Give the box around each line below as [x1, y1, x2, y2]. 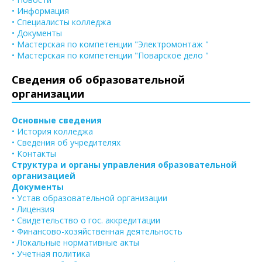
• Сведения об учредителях [12, 136, 120, 148]
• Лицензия [12, 203, 54, 215]
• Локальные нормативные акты [12, 236, 139, 248]
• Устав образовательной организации [12, 192, 167, 204]
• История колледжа [12, 125, 93, 137]
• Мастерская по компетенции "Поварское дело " [12, 49, 209, 61]
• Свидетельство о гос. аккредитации [12, 214, 160, 226]
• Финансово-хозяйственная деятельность [12, 225, 182, 237]
